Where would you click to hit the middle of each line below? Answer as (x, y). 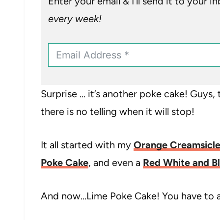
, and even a (116, 163)
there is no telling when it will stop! (118, 111)
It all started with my (87, 145)
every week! (75, 19)
